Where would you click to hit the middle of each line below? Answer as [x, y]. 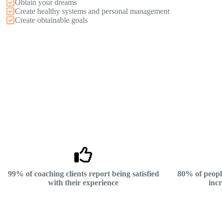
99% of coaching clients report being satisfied [83, 174]
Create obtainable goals [51, 20]
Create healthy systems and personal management [92, 11]
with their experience [83, 183]
